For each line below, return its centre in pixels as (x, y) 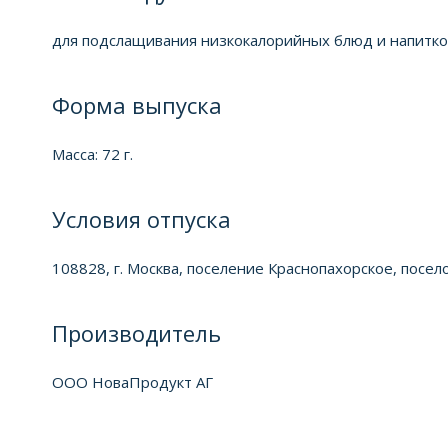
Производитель (136, 332)
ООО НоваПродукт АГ (132, 381)
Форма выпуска (137, 104)
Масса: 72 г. (92, 153)
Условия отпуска (141, 218)
